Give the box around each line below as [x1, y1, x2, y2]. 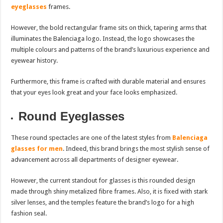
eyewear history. [11, 57, 58, 65]
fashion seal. [11, 210, 47, 218]
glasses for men [11, 145, 63, 153]
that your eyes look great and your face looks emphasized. [11, 89, 178, 97]
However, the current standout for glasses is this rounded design [11, 177, 196, 185]
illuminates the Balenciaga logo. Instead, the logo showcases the [11, 35, 195, 43]
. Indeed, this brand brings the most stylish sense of [63, 145, 210, 153]
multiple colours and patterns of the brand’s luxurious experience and [11, 46, 210, 54]
